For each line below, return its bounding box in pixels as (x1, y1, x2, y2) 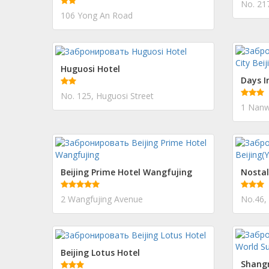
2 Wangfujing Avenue (61, 193, 143, 205)
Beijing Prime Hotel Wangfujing (61, 166, 192, 178)
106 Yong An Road (61, 10, 133, 21)
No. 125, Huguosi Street (61, 90, 154, 102)
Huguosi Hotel (61, 63, 120, 75)
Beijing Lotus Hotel (61, 247, 140, 259)
